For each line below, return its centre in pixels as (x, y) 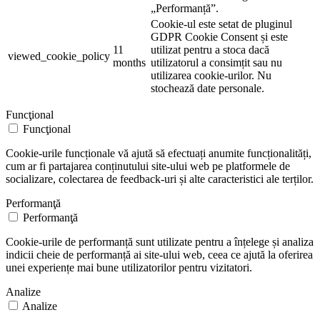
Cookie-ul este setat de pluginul (221, 24)
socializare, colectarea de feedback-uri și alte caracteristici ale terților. (160, 179)
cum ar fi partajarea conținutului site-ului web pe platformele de (148, 166)
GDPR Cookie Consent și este (219, 37)
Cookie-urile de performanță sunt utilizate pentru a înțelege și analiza (160, 242)
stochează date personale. (207, 89)
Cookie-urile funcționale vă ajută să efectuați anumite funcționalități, (159, 154)
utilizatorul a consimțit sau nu (216, 63)
